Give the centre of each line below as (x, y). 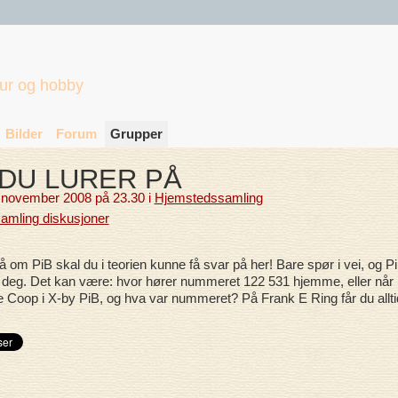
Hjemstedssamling (208, 197)
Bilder (24, 134)
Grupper (136, 134)
